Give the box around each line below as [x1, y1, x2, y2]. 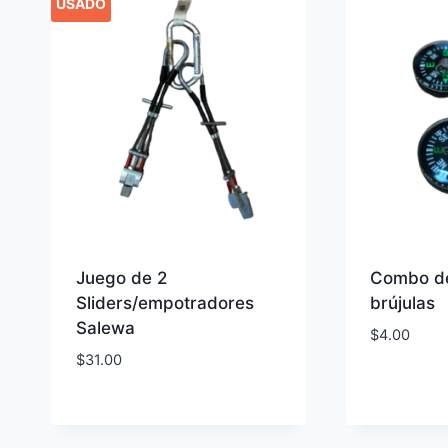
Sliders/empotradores [75, 292, 254, 313]
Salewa [75, 317, 135, 338]
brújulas [370, 292, 436, 313]
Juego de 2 [75, 267, 167, 288]
